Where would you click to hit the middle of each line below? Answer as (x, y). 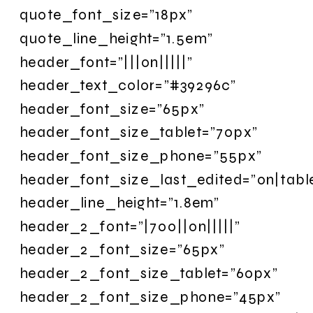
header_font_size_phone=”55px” (141, 155)
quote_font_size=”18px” (107, 15)
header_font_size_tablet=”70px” (139, 132)
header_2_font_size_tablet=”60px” (149, 273)
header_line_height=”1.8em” (120, 203)
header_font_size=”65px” (112, 108)
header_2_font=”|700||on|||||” (130, 226)
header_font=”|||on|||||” (106, 61)
